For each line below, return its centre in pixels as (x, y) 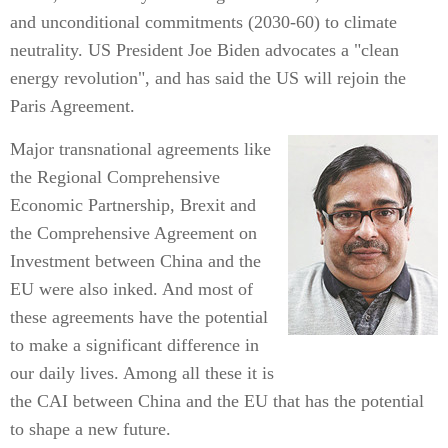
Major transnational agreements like (140, 149)
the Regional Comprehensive (115, 177)
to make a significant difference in (134, 345)
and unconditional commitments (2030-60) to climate (203, 22)
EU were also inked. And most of (131, 289)
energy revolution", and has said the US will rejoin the (208, 78)
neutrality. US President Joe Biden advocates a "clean (204, 50)
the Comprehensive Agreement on (133, 233)
